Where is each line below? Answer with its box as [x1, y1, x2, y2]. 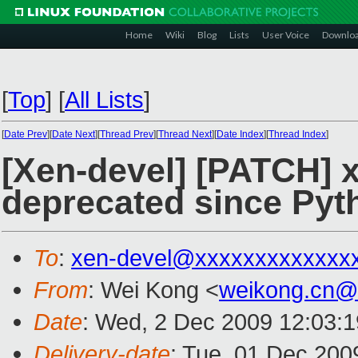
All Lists [65, 86, 144, 113]
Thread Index [268, 129, 326, 140]
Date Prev [4, 129, 47, 140]
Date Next [52, 129, 95, 140]
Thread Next [158, 129, 212, 140]
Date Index [217, 129, 264, 140]
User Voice [262, 29, 309, 41]
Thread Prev [100, 129, 153, 140]
